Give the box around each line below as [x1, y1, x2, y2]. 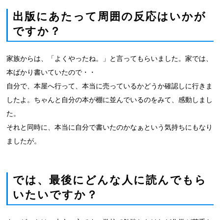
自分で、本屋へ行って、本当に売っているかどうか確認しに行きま [6, 82, 213, 90]
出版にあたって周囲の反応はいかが [13, 10, 207, 23]
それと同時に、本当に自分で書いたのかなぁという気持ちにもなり [6, 123, 213, 132]
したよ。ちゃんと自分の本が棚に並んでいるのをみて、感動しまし [6, 95, 213, 104]
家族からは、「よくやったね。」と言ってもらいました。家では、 [6, 54, 213, 63]
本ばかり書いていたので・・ [6, 68, 96, 77]
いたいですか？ [13, 188, 99, 201]
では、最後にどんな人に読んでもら [13, 173, 207, 187]
